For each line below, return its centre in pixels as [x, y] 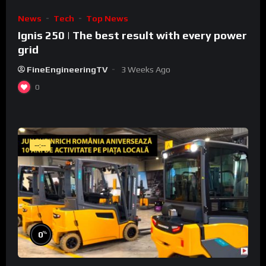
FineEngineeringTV [67, 69]
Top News [107, 18]
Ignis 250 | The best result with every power [132, 35]
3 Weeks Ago [146, 69]
